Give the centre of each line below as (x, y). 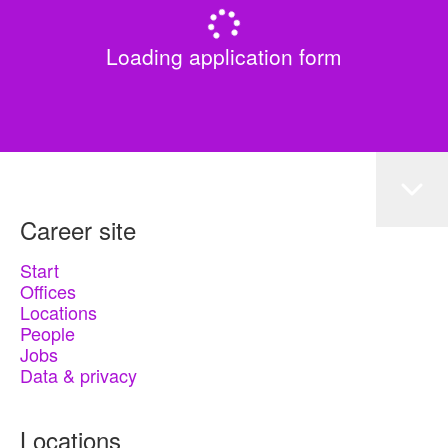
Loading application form (224, 56)
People (47, 333)
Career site (78, 229)
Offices (48, 291)
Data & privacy (78, 375)
